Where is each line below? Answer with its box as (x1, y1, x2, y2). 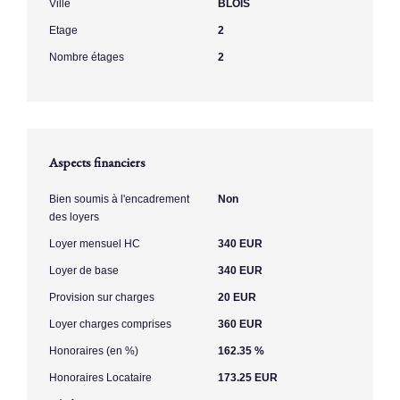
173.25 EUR (218, 371, 278, 384)
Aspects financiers (49, 153, 146, 171)
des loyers (49, 210, 99, 223)
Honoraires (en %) (49, 344, 138, 357)
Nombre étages (49, 50, 124, 63)
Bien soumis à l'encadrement (49, 192, 189, 205)
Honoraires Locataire (49, 371, 152, 384)
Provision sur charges (49, 290, 154, 304)
